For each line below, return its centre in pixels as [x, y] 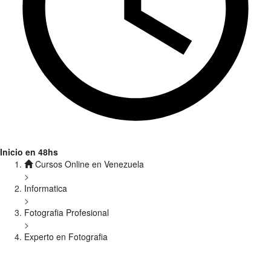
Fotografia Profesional [67, 212]
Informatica [46, 188]
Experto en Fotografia [66, 237]
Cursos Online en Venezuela [88, 164]
